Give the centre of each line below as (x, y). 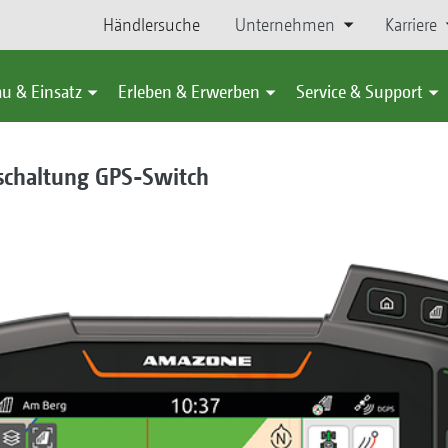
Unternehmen (284, 24)
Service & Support (359, 91)
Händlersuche (152, 24)
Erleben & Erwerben (189, 91)
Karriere (410, 24)
